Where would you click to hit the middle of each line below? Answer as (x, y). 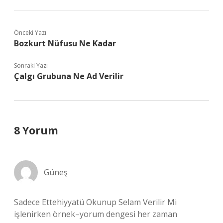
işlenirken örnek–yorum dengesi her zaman (96, 214)
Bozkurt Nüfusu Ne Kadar (65, 43)
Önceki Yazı (30, 33)
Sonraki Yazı (31, 65)
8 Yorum (36, 130)
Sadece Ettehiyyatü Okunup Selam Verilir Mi (95, 202)
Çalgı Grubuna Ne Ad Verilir (69, 76)
